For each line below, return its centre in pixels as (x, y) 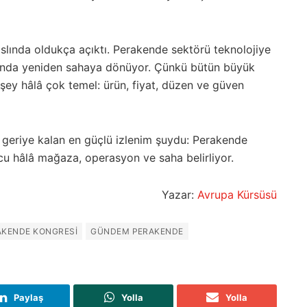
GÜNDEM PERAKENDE (137, 232)
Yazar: (180, 195)
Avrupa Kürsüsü (237, 195)
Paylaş (28, 298)
